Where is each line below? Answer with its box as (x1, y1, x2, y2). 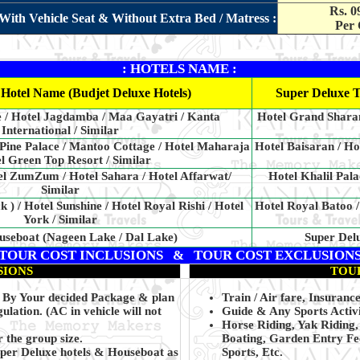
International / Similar (2, 124, 119, 137)
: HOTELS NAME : (122, 61, 237, 77)
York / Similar (23, 213, 97, 227)
